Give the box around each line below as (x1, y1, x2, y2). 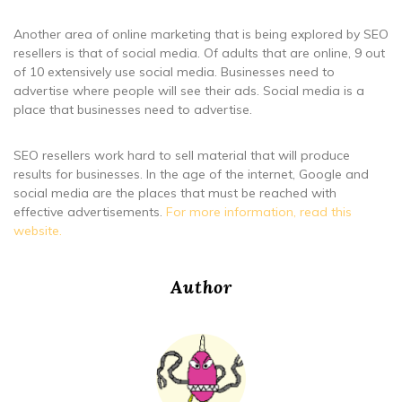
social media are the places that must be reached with (13, 184, 336, 201)
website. (13, 222, 62, 239)
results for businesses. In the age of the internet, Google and (13, 165, 369, 182)
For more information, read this (166, 203, 352, 220)
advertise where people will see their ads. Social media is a (13, 82, 364, 99)
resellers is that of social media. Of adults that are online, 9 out (13, 44, 385, 61)
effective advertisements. (13, 203, 166, 220)
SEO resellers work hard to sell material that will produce (13, 146, 350, 163)
